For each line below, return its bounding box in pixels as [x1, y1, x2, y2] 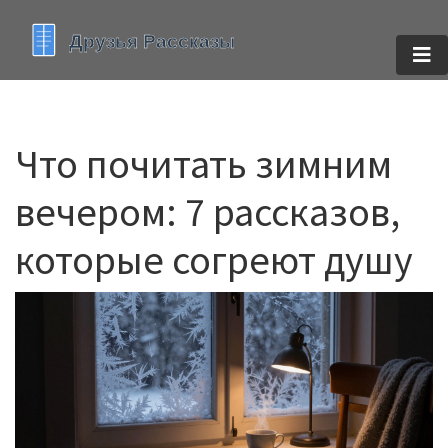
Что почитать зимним [15, 139, 392, 189]
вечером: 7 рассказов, [15, 187, 400, 237]
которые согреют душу [15, 235, 413, 285]
